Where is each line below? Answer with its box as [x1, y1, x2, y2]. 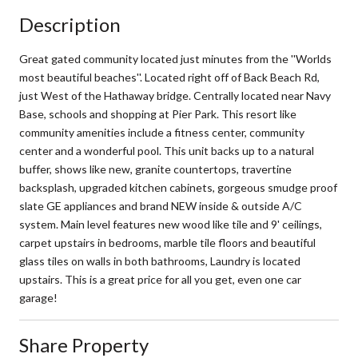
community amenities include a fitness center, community [19, 125, 304, 139]
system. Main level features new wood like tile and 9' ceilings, [19, 217, 322, 231]
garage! [19, 290, 58, 304]
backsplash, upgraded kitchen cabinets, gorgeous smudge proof [19, 180, 337, 194]
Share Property [19, 332, 149, 356]
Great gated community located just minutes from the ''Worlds [19, 51, 332, 66]
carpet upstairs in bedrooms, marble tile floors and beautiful [19, 235, 316, 249]
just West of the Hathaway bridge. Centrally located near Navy [19, 88, 331, 102]
